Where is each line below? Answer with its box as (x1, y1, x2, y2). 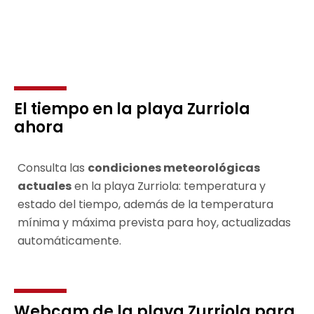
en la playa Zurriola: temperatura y (71, 177, 266, 194)
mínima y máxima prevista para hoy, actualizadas (18, 214, 291, 231)
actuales (18, 177, 71, 194)
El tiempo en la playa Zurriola (14, 97, 250, 120)
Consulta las (18, 159, 88, 176)
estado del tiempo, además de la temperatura (18, 196, 273, 212)
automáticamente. (18, 232, 121, 249)
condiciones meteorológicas (88, 159, 260, 176)
